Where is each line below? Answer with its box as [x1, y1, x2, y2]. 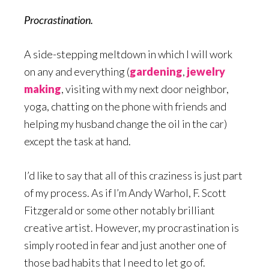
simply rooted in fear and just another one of [24, 238, 226, 252]
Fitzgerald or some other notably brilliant [24, 204, 215, 217]
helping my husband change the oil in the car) [24, 117, 227, 131]
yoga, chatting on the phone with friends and [24, 100, 226, 113]
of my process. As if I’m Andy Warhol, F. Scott [24, 186, 226, 200]
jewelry [187, 65, 225, 79]
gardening [130, 65, 183, 79]
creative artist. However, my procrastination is [24, 221, 239, 235]
